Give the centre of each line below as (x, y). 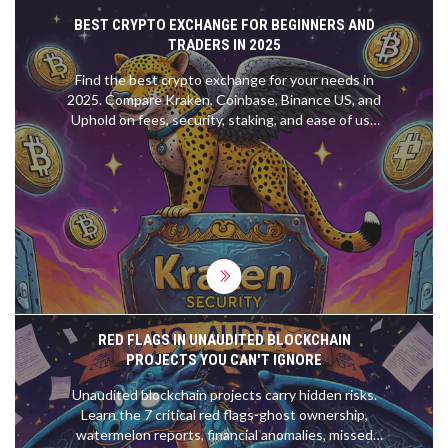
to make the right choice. (224, 140)
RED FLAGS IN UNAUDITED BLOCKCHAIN (224, 339)
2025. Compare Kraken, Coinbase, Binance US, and (224, 100)
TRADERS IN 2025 (224, 45)
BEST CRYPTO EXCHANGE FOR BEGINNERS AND (224, 25)
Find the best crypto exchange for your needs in (224, 80)
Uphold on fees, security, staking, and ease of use (224, 120)
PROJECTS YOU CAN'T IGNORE (224, 359)
